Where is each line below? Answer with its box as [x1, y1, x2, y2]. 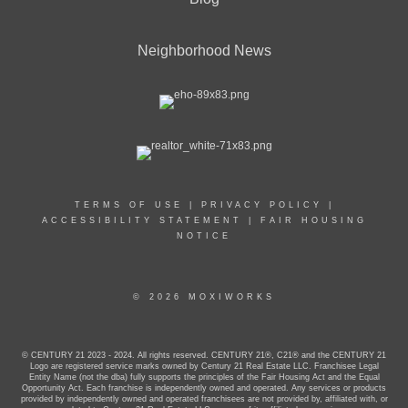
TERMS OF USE [74, 199, 183, 209]
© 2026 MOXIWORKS [133, 291, 275, 301]
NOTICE [177, 230, 231, 240]
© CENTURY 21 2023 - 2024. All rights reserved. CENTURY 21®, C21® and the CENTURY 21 [22, 350, 386, 360]
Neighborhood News [137, 42, 271, 58]
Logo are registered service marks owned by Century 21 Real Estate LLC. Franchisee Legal [29, 361, 379, 371]
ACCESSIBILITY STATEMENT [41, 215, 242, 225]
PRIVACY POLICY [200, 199, 322, 209]
